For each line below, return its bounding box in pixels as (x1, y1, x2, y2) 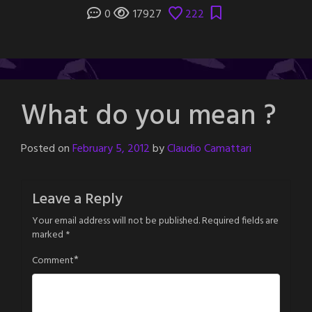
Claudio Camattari (167, 139, 251, 158)
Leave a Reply (32, 187, 123, 212)
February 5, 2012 (72, 139, 150, 158)
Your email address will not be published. (32, 212, 200, 229)
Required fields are (202, 212, 279, 229)
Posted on (21, 139, 72, 158)
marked (32, 226, 65, 243)
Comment (32, 252, 74, 269)
